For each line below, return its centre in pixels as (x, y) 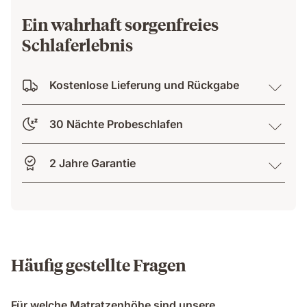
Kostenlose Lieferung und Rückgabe (144, 85)
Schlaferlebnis (77, 44)
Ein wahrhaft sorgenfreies (120, 24)
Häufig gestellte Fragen (98, 264)
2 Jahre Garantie (93, 163)
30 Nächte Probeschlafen (116, 124)
